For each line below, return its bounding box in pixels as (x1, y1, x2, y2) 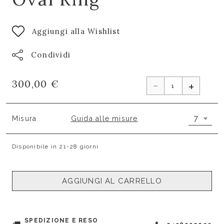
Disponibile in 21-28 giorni (12, 143, 99, 150)
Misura (12, 114, 37, 122)
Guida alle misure (70, 114, 138, 122)
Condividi (31, 50, 71, 59)
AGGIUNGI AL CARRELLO (62, 176, 162, 185)
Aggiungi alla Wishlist (32, 26, 120, 36)
